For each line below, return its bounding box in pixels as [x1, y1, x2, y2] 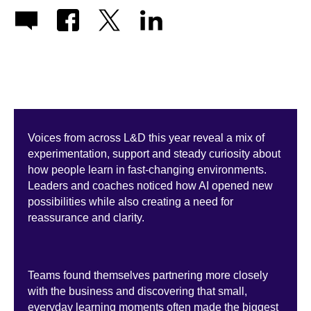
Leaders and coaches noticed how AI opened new [28, 180, 273, 192]
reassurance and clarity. [28, 212, 150, 224]
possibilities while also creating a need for [28, 196, 233, 208]
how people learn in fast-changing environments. [28, 164, 267, 176]
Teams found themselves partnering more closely [28, 269, 268, 282]
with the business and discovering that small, [28, 285, 247, 298]
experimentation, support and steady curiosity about [28, 148, 280, 160]
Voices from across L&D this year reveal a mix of [28, 132, 264, 144]
